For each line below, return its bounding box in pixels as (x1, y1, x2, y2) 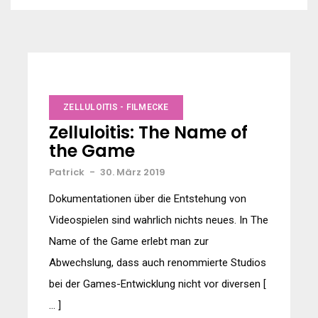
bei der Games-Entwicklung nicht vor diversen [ (49, 278, 266, 290)
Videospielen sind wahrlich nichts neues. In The (49, 214, 268, 226)
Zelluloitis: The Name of (49, 121, 248, 144)
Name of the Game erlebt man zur (49, 235, 209, 248)
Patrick (49, 165, 84, 179)
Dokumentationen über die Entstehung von (49, 192, 246, 205)
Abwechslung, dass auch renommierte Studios (49, 256, 266, 269)
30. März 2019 (100, 165, 165, 179)
